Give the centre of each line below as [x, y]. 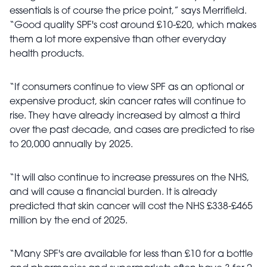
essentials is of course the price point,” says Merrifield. [128, 11]
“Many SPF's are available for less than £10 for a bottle [131, 254]
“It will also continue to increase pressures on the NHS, [129, 178]
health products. [47, 54]
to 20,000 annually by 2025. [71, 145]
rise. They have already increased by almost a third [125, 116]
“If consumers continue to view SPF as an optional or [127, 88]
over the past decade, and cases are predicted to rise [132, 131]
